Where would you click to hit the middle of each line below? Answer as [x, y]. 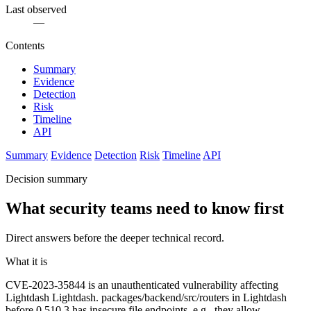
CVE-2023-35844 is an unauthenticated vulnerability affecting [142, 285]
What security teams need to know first [145, 209]
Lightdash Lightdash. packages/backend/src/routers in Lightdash [146, 298]
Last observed [36, 10]
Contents [25, 46]
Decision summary [47, 179]
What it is [26, 262]
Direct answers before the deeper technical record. [115, 238]
